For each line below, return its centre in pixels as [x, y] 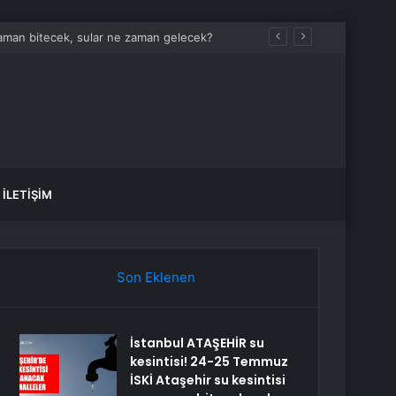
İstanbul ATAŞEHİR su [198, 343]
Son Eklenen [156, 277]
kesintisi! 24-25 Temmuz [209, 362]
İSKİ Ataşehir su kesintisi [208, 380]
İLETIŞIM [27, 194]
